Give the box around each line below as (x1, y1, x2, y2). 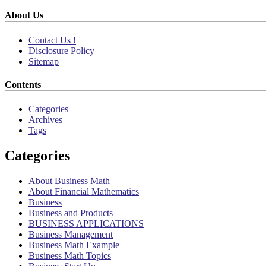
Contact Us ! (28, 34, 76, 45)
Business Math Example (28, 240, 119, 251)
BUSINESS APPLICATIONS (28, 218, 144, 229)
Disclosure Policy (28, 45, 94, 56)
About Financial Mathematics (28, 186, 139, 197)
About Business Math (28, 176, 110, 186)
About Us (5, 10, 43, 21)
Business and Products (28, 208, 113, 218)
